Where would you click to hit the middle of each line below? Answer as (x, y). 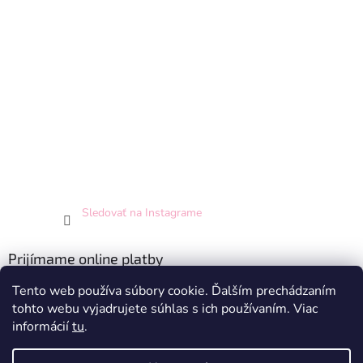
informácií (42, 327)
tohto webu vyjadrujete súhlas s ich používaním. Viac (165, 309)
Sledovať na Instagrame (142, 212)
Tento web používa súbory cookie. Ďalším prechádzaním (174, 291)
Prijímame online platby (86, 258)
